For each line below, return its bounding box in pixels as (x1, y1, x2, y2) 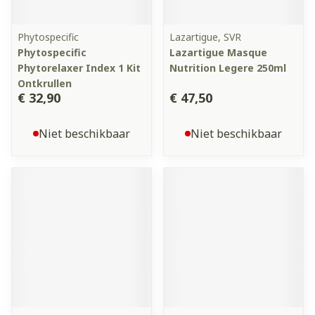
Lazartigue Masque (169, 46, 267, 59)
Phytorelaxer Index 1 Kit (18, 61, 141, 75)
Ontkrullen (18, 77, 72, 90)
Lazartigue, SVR (169, 30, 241, 44)
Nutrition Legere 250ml (169, 61, 286, 75)
